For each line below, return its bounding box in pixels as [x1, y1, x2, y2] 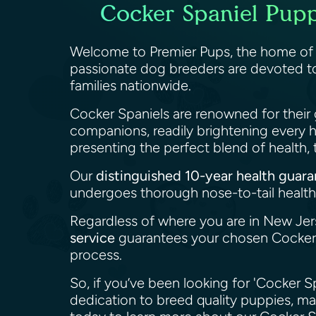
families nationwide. [70, 77, 195, 94]
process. [70, 246, 126, 263]
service [70, 229, 115, 246]
